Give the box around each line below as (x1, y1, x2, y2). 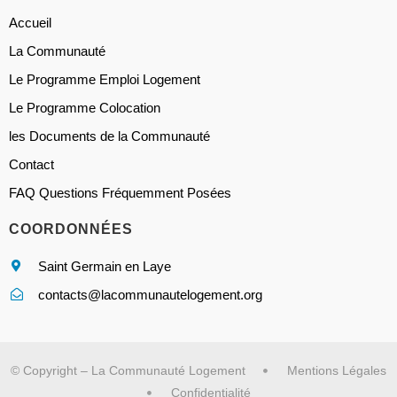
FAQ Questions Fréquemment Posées (9, 184, 231, 200)
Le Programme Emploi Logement (9, 71, 200, 87)
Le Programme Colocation (9, 99, 160, 115)
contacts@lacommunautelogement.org (37, 286, 262, 302)
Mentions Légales (287, 362, 387, 378)
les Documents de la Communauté (9, 128, 210, 144)
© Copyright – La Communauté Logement (10, 362, 245, 378)
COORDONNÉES (9, 221, 133, 237)
